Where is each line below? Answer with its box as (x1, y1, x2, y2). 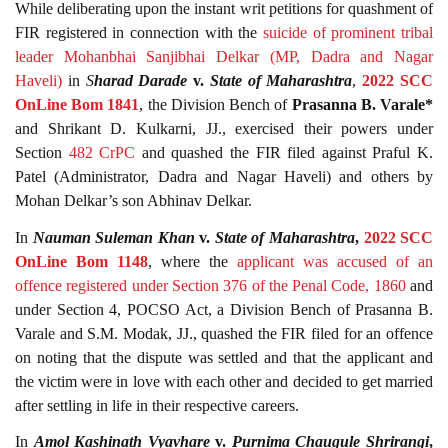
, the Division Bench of (139, 96, 292, 114)
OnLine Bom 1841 (15, 96, 140, 114)
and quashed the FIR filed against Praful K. (135, 144, 434, 162)
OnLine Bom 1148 (15, 252, 148, 270)
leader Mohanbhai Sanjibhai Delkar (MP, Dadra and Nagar (15, 48, 433, 66)
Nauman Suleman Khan (32, 228, 195, 246)
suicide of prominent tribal (263, 24, 433, 42)
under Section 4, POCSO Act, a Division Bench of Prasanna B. (15, 300, 433, 318)
